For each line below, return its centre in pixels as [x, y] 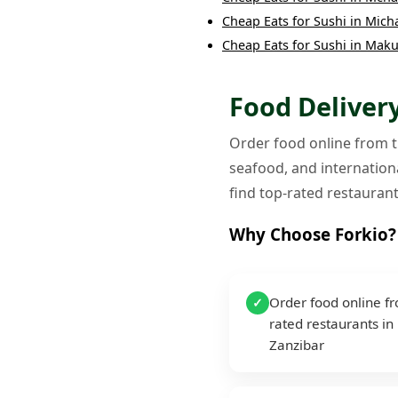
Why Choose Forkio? [313, 235]
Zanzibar [297, 344]
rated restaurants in [332, 323]
